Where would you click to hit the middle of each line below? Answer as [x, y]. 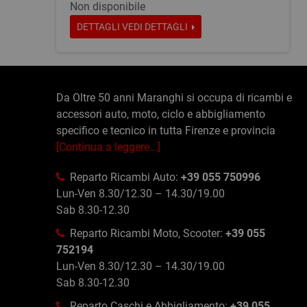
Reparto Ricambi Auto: [125, 177]
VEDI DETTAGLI [157, 27]
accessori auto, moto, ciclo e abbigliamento [161, 114]
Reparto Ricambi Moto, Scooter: [148, 233]
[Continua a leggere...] [108, 147]
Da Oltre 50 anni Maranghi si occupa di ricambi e [174, 98]
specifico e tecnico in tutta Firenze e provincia [166, 131]
